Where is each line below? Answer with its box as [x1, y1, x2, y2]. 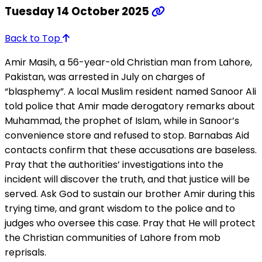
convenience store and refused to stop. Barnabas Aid [5, 128, 249, 142]
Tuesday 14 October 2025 [5, 4, 151, 20]
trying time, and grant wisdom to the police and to [5, 201, 235, 215]
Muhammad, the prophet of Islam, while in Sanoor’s [5, 113, 239, 127]
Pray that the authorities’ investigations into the [5, 157, 223, 171]
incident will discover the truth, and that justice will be [5, 172, 250, 186]
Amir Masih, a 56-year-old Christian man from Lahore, [5, 55, 252, 69]
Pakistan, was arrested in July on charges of [5, 70, 205, 84]
